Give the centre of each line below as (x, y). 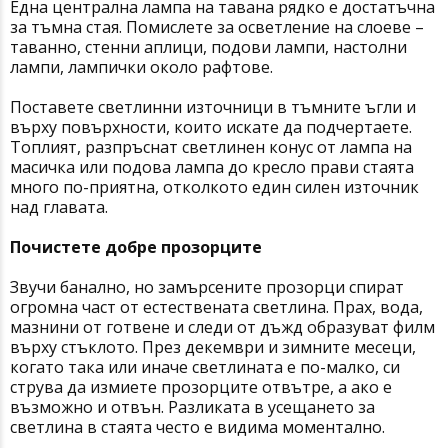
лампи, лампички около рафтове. (141, 67)
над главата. (59, 207)
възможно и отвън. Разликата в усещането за (192, 407)
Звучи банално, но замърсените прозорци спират (207, 287)
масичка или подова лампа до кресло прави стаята (212, 167)
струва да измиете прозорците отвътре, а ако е (201, 387)
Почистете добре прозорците (136, 247)
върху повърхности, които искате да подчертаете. (211, 127)
